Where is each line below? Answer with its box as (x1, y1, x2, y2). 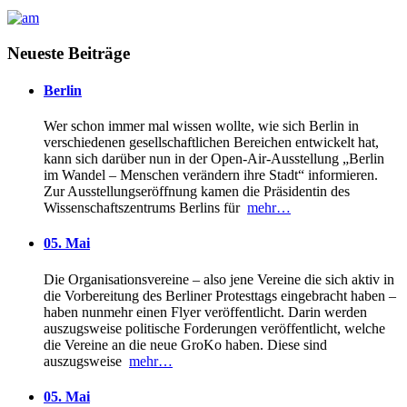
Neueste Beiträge (7, 43, 130, 63)
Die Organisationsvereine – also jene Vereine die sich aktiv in (44, 271, 394, 287)
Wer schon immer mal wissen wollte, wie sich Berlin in (44, 118, 359, 134)
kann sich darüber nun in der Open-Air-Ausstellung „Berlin (44, 151, 384, 167)
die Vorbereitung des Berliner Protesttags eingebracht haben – (44, 287, 396, 303)
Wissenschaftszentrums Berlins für (44, 200, 247, 216)
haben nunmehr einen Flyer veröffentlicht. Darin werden (44, 303, 367, 320)
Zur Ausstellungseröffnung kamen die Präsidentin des (44, 184, 350, 200)
